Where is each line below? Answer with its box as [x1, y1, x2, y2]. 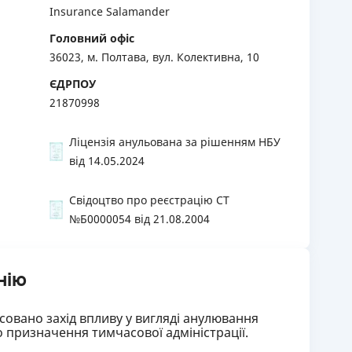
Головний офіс [49, 31, 134, 46]
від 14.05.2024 [69, 153, 145, 168]
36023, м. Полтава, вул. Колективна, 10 [49, 49, 259, 64]
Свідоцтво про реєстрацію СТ [69, 192, 229, 207]
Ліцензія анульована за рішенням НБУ [69, 134, 280, 149]
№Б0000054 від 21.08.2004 [69, 211, 210, 226]
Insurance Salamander [49, 4, 170, 19]
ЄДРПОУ [49, 76, 96, 91]
